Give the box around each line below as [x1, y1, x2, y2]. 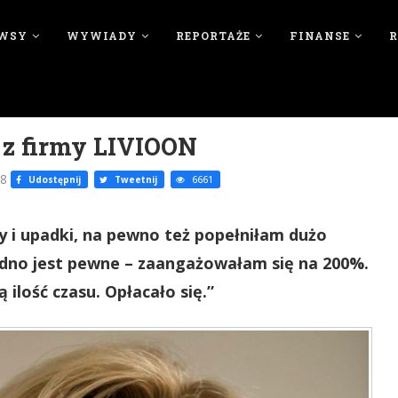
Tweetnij [112, 173, 157, 186]
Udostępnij [26, 173, 81, 186]
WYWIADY [66, 28, 137, 43]
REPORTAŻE [175, 28, 251, 43]
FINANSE [289, 28, 350, 43]
